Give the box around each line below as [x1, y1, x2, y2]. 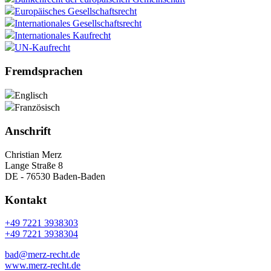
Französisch [15, 102, 60, 113]
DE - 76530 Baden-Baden [5, 171, 105, 181]
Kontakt [5, 193, 47, 206]
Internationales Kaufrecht [15, 30, 111, 41]
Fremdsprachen [5, 64, 83, 77]
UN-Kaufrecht [15, 42, 70, 53]
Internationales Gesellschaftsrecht [15, 18, 142, 28]
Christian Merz [5, 149, 62, 160]
